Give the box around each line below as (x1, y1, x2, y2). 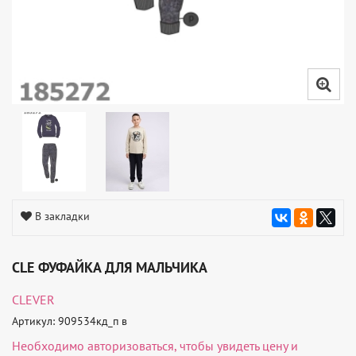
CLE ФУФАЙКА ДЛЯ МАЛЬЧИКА (12, 258, 207, 277)
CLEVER (12, 292, 55, 308)
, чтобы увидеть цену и (174, 338, 298, 354)
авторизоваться (87, 338, 174, 354)
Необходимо (12, 338, 87, 354)
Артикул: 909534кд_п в (12, 314, 127, 329)
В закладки (35, 209, 90, 224)
